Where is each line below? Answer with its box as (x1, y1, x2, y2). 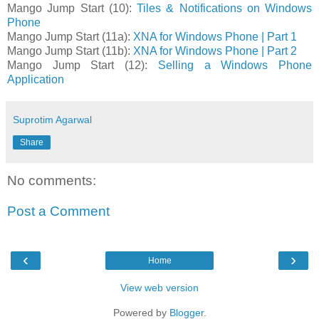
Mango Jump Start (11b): (7, 44, 133, 57)
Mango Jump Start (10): (7, 1, 137, 14)
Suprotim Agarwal (13, 113, 92, 125)
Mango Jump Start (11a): (7, 30, 133, 43)
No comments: (7, 172, 96, 188)
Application (7, 73, 64, 85)
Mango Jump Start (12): (7, 58, 158, 71)
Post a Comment (7, 204, 110, 219)
